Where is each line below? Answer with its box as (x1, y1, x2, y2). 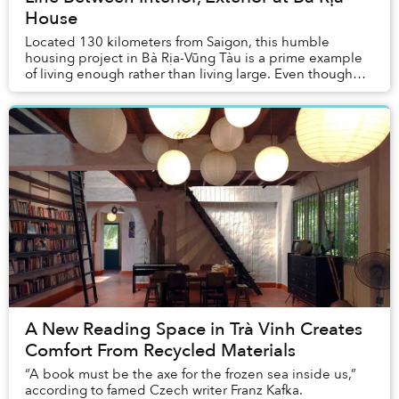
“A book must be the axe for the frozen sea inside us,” (25, 365, 356, 384)
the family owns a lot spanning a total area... (25, 81, 295, 100)
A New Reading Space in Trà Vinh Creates (25, 317, 362, 342)
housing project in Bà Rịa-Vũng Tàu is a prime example (25, 49, 362, 68)
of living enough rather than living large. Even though (25, 65, 353, 84)
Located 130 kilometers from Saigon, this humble (25, 33, 330, 52)
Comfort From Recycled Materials (25, 338, 296, 363)
